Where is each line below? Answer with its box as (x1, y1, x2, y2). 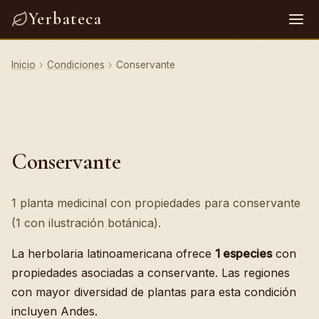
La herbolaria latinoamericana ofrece (11, 246, 215, 261)
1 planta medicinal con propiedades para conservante (11, 196, 300, 210)
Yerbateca (28, 9, 102, 29)
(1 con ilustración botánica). (11, 216, 161, 230)
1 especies (215, 246, 272, 261)
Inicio (11, 59, 36, 70)
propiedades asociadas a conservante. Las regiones (11, 266, 290, 280)
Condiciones (46, 59, 105, 70)
